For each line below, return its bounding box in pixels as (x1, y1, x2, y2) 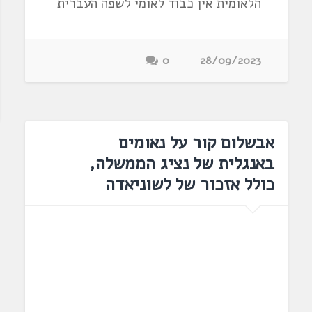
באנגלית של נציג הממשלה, (89, 151, 275, 175)
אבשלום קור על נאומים (118, 130, 275, 155)
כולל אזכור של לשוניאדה (105, 172, 275, 196)
